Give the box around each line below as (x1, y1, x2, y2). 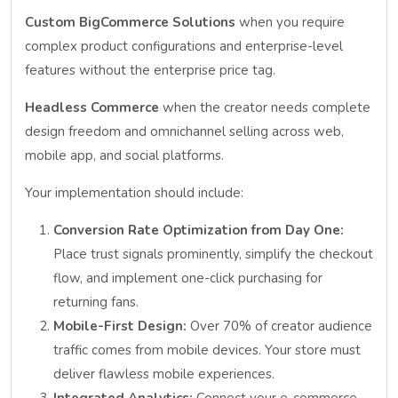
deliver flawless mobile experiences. (53, 364, 275, 383)
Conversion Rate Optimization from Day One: (53, 220, 344, 239)
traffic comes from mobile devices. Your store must (53, 340, 361, 359)
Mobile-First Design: (53, 316, 187, 335)
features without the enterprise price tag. (25, 60, 275, 79)
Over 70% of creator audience (187, 316, 372, 335)
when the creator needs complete (159, 98, 370, 116)
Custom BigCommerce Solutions (25, 12, 235, 31)
